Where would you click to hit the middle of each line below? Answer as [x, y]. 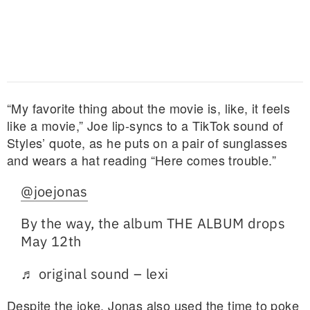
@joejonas [54, 192]
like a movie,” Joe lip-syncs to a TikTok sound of [145, 126]
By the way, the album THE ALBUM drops [153, 224]
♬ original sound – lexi [95, 273]
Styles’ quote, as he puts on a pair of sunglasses [147, 143]
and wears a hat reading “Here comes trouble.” [142, 160]
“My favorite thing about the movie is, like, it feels [149, 108]
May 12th [51, 241]
